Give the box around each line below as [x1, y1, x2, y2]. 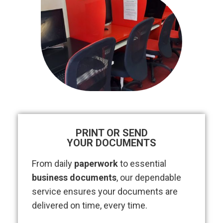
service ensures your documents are [32, 186, 178, 197]
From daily [32, 158, 74, 169]
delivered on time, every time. [32, 200, 147, 211]
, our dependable [116, 172, 181, 183]
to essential [118, 158, 166, 169]
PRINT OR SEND [75, 127, 148, 139]
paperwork [74, 158, 118, 169]
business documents [32, 172, 116, 183]
